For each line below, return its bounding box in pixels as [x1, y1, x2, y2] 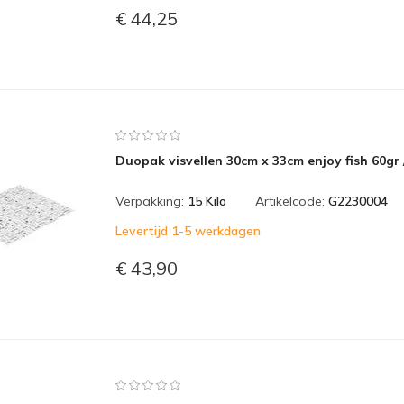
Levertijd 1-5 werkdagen [115, 223, 261, 239]
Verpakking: [115, 193, 184, 209]
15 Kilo [188, 193, 226, 209]
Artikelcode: [255, 193, 325, 209]
